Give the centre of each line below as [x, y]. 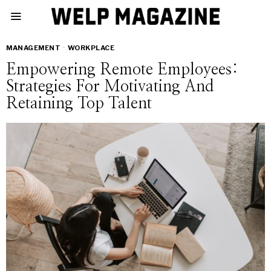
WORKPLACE [91, 48]
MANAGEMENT [33, 48]
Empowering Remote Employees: [122, 70]
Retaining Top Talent [79, 103]
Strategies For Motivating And [110, 87]
